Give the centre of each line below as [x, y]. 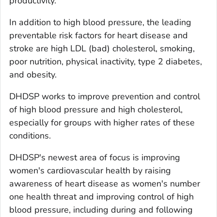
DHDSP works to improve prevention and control [105, 97]
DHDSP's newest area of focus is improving [95, 158]
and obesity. [33, 75]
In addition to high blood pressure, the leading [100, 23]
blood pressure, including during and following [101, 210]
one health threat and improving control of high [101, 197]
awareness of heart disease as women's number [105, 184]
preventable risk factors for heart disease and [99, 36]
